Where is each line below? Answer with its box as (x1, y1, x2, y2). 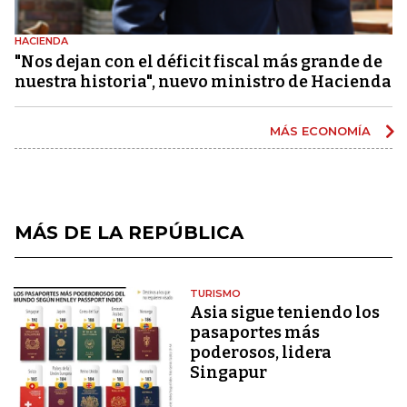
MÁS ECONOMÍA (270, 123, 374, 138)
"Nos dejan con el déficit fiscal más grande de (15, 51, 382, 72)
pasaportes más (190, 322, 321, 342)
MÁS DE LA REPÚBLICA (15, 221, 243, 243)
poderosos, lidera (190, 342, 333, 362)
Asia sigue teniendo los (190, 302, 381, 323)
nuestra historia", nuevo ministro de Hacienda (15, 71, 392, 92)
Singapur (190, 362, 268, 382)
